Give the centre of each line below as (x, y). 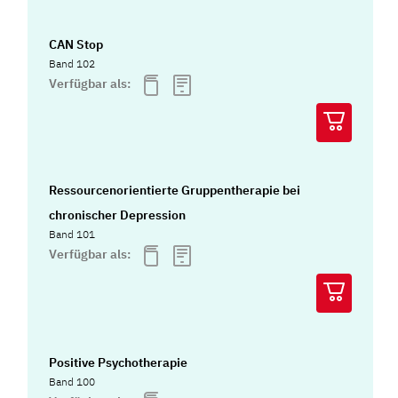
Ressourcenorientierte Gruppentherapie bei (175, 191)
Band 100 (72, 381)
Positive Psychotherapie (119, 362)
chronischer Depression (118, 215)
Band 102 (72, 64)
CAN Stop (76, 45)
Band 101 (72, 235)
